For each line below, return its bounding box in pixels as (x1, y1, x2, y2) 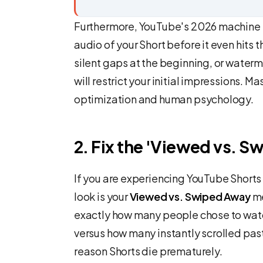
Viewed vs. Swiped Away (129, 190, 251, 203)
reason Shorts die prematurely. (74, 244, 222, 258)
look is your (74, 190, 130, 203)
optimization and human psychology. (74, 92, 254, 106)
